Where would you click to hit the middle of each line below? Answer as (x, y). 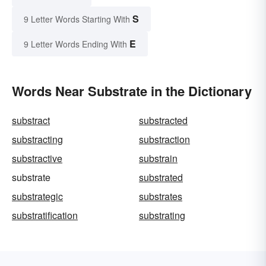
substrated (161, 177)
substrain (158, 158)
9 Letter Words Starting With (77, 19)
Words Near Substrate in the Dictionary (132, 91)
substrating (162, 215)
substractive (37, 158)
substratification (45, 215)
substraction (164, 139)
